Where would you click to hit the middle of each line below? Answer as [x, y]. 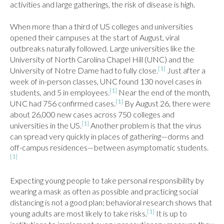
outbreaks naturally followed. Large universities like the [102, 48]
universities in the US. [46, 125]
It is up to [171, 213]
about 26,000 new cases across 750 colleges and [92, 114]
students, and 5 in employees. [60, 92]
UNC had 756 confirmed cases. [63, 103]
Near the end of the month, [164, 92]
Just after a [185, 70]
